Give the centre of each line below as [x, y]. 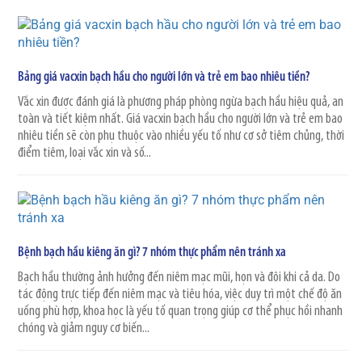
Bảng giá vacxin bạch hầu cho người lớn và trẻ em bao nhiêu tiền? [164, 77]
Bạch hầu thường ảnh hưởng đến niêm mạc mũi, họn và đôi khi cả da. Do [179, 277]
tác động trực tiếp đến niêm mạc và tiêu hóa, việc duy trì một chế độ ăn [180, 294]
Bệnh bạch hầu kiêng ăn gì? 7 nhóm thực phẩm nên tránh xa [152, 252]
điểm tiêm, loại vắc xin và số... [84, 153]
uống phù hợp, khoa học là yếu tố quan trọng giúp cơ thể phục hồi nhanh [180, 311]
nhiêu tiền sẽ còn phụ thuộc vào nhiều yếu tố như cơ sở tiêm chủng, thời [181, 136]
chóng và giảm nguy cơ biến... [84, 328]
